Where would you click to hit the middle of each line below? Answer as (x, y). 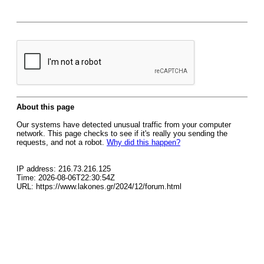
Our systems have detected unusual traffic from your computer (124, 125)
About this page (45, 107)
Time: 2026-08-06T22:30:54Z (66, 178)
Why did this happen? (143, 142)
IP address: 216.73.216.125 (64, 169)
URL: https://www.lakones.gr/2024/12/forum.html (99, 187)
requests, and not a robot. (62, 142)
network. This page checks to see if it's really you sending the (122, 133)
